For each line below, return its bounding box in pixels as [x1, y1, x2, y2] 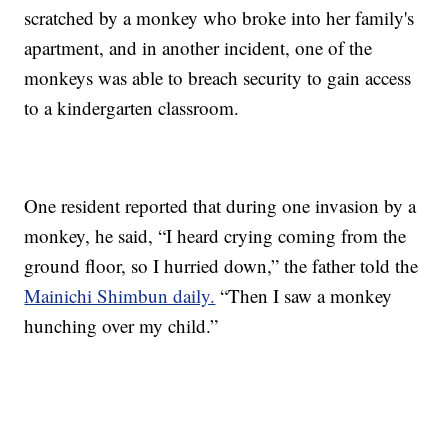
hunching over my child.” [24, 312, 219, 338]
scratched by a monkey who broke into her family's [24, 4, 415, 30]
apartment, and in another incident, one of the [24, 34, 373, 60]
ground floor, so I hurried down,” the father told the [24, 252, 419, 278]
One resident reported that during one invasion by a [24, 192, 417, 218]
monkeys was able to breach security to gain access [24, 64, 412, 90]
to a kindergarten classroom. [24, 94, 240, 120]
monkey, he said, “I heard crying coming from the [24, 222, 407, 248]
